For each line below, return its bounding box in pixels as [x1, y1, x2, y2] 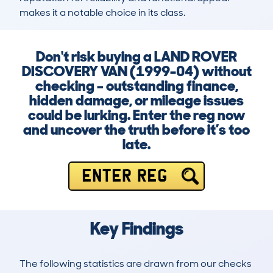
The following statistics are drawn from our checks [19, 257, 252, 271]
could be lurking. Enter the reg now [27, 105, 246, 125]
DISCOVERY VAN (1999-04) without [21, 62, 252, 81]
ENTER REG [81, 169, 168, 183]
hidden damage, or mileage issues [29, 91, 244, 110]
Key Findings [90, 217, 183, 241]
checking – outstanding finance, [35, 76, 238, 96]
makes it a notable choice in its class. [19, 6, 185, 19]
